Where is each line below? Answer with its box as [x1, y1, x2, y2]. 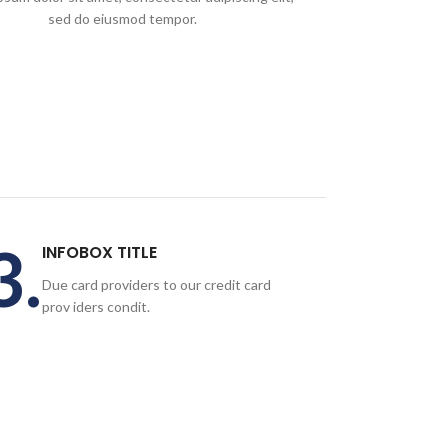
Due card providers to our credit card [41, 276, 271, 293]
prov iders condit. [41, 298, 150, 315]
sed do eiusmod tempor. [47, 10, 197, 27]
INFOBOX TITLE [41, 241, 157, 264]
